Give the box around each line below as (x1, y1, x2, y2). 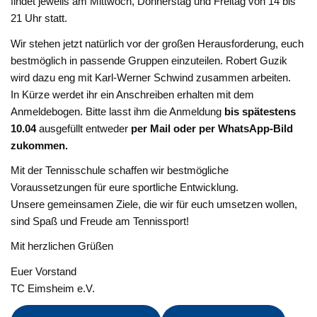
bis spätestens (224, 105, 296, 117)
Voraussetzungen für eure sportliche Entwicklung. (11, 180, 239, 193)
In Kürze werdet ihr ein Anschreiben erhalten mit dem (11, 88, 255, 100)
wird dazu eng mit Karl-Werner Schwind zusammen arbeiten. (11, 71, 292, 83)
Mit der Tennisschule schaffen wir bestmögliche (11, 163, 229, 176)
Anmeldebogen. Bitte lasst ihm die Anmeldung (11, 105, 225, 117)
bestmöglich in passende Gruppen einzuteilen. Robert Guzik (11, 54, 288, 67)
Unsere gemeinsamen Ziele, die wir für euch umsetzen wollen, (11, 197, 298, 210)
